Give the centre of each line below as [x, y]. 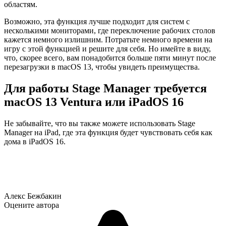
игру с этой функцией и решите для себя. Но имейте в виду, [107, 49]
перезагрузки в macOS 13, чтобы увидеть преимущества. [102, 67]
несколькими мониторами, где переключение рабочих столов [110, 31]
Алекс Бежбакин [33, 196]
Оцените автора [32, 205]
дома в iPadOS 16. [35, 142]
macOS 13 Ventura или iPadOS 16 [94, 102]
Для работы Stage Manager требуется [105, 89]
